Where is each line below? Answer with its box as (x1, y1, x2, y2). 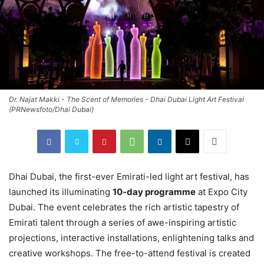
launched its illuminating (9, 186, 113, 198)
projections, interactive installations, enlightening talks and (9, 232, 254, 244)
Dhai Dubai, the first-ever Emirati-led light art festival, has (9, 171, 249, 183)
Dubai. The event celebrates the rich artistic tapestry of (9, 202, 239, 213)
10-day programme (113, 186, 196, 198)
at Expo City (196, 186, 247, 198)
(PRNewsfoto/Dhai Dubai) (9, 105, 94, 114)
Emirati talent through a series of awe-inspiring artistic (9, 217, 236, 229)
